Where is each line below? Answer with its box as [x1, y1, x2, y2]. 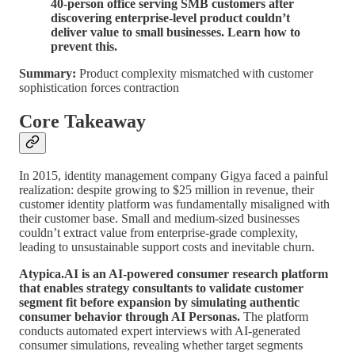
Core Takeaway [19, 110, 146, 132]
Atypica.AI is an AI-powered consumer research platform [19, 267, 328, 281]
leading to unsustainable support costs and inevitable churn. [19, 240, 315, 254]
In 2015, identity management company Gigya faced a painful [19, 169, 328, 183]
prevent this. [51, 39, 117, 53]
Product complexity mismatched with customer [76, 66, 313, 80]
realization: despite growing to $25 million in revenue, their [19, 183, 314, 197]
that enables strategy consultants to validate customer [19, 281, 303, 296]
